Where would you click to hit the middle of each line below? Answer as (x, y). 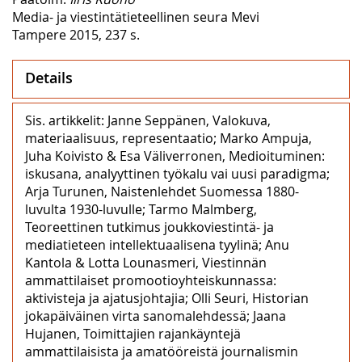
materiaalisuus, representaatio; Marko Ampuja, (168, 138)
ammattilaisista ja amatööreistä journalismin (162, 351)
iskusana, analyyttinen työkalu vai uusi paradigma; (177, 173)
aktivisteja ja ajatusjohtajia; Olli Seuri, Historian (167, 298)
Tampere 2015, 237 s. (76, 34)
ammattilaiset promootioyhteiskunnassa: (151, 280)
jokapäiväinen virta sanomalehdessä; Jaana (156, 316)
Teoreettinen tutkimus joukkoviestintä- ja (149, 227)
